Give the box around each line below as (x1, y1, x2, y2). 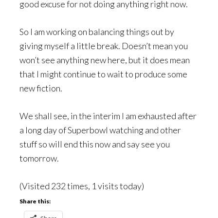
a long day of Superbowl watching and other (19, 125, 181, 136)
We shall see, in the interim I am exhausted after (19, 110, 197, 122)
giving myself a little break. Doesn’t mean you (19, 40, 188, 52)
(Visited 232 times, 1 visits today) (19, 181, 144, 192)
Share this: (19, 198, 51, 205)
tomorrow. (19, 153, 59, 164)
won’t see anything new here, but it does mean (19, 54, 190, 66)
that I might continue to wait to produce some (19, 69, 187, 80)
